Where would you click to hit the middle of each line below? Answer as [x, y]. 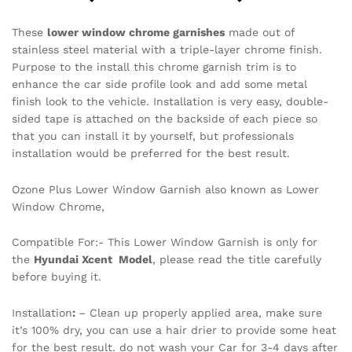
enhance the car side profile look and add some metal [159, 84]
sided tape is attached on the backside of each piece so [165, 118]
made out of [260, 32]
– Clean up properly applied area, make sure [200, 313]
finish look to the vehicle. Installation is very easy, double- [170, 101]
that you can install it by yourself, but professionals [153, 136]
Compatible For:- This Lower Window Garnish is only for [165, 242]
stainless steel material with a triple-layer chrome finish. [167, 49]
